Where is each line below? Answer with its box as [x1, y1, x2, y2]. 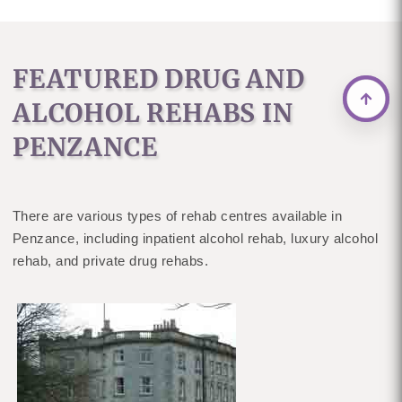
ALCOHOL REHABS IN [12, 97, 293, 129]
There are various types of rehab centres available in [12, 208, 343, 223]
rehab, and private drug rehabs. [12, 253, 209, 268]
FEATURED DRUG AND [12, 63, 305, 95]
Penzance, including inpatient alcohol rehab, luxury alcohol [12, 231, 379, 246]
